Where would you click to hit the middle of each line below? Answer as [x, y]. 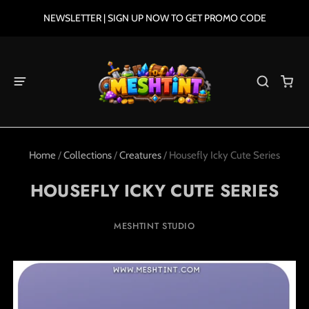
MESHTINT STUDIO [154, 226]
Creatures [140, 155]
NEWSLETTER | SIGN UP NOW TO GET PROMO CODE [154, 18]
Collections [88, 155]
